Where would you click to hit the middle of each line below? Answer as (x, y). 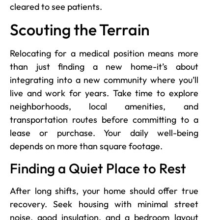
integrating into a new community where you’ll (104, 80)
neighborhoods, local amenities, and (104, 107)
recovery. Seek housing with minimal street (104, 204)
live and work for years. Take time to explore (104, 93)
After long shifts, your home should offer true (104, 191)
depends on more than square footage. (86, 146)
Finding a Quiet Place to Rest (98, 168)
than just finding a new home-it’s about (104, 67)
